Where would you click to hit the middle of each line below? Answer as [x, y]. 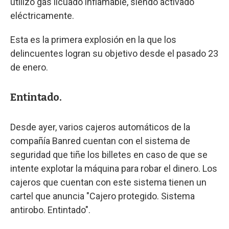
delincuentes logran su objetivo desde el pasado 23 [114, 53]
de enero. [29, 67]
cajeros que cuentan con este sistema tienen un [108, 182]
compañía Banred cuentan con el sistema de [100, 141]
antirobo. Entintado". [50, 210]
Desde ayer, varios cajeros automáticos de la [100, 127]
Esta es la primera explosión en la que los [93, 39]
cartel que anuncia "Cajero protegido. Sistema [102, 196]
